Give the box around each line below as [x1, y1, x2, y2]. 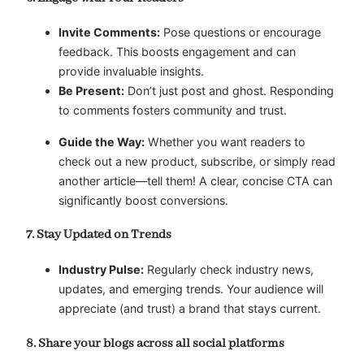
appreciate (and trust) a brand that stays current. [58, 301, 321, 315]
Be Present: [58, 84, 124, 98]
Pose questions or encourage [160, 25, 321, 40]
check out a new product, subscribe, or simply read [58, 154, 336, 168]
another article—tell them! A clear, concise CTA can [58, 173, 332, 188]
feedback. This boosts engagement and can [58, 45, 296, 59]
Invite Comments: [58, 25, 160, 40]
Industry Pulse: [58, 262, 144, 276]
